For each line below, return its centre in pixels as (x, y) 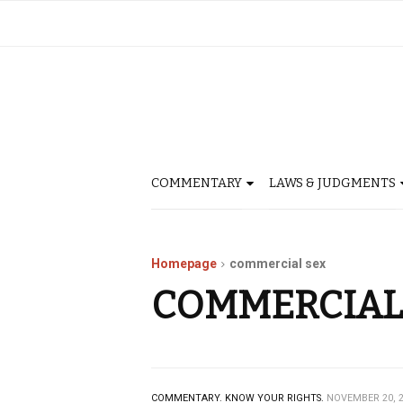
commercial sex (278, 264)
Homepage (184, 264)
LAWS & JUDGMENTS (332, 183)
